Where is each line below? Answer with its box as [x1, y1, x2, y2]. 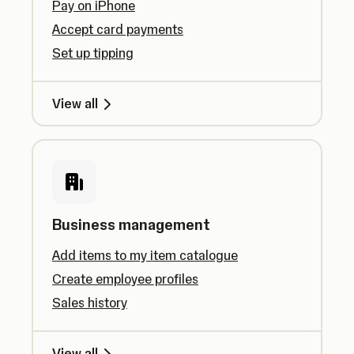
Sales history [52, 295, 127, 311]
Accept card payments [52, 21, 183, 37]
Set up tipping [52, 45, 134, 61]
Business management [52, 216, 210, 234]
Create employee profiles [52, 271, 198, 287]
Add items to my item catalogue [52, 247, 238, 263]
